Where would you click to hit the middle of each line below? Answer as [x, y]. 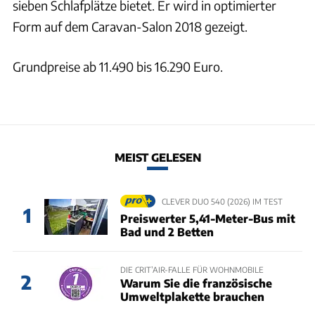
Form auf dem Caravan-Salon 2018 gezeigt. [130, 26]
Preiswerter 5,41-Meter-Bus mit [207, 218]
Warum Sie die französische [196, 283]
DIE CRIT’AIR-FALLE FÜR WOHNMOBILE [192, 269]
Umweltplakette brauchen [192, 296]
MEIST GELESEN [157, 157]
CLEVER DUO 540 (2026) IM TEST [222, 201]
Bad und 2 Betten [167, 231]
